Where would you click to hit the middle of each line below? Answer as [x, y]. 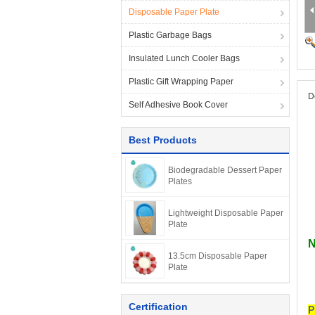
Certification [158, 307]
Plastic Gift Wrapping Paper [181, 82]
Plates [180, 181]
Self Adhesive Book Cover [178, 105]
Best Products [163, 140]
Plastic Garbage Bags [170, 35]
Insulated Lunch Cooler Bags [184, 58]
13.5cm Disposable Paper [218, 256]
